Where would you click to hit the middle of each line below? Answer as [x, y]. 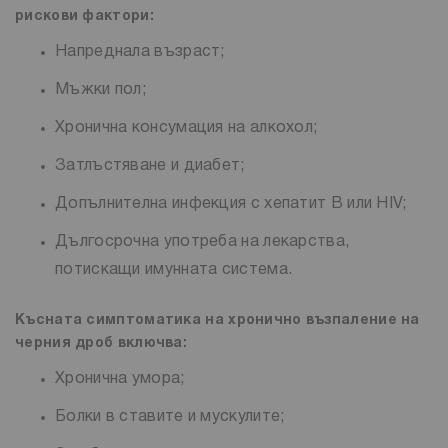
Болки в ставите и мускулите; [170, 416]
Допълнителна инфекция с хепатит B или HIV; [231, 203]
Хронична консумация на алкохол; [186, 127]
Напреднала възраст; [140, 51]
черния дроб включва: [101, 343]
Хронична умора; [120, 378]
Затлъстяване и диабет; [150, 165]
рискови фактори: [84, 16]
